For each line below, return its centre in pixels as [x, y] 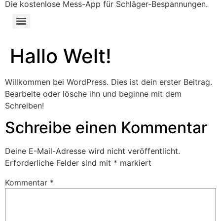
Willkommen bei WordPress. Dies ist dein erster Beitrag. [109, 82]
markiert [134, 163]
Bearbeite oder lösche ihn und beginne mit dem [93, 94]
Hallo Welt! [61, 56]
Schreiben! [24, 106]
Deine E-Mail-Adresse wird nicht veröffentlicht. [92, 151]
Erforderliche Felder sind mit [59, 163]
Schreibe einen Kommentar [106, 128]
